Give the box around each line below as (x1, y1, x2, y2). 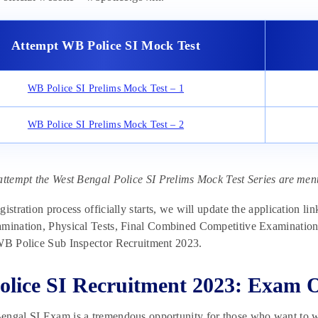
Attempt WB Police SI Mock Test (11, 38, 200, 53)
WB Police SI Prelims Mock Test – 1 (27, 83, 185, 94)
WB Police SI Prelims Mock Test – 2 (27, 119, 185, 131)
